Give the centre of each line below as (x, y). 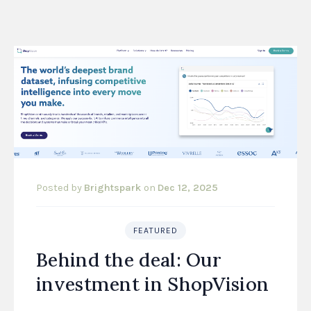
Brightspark (114, 187)
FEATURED (155, 230)
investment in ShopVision (153, 284)
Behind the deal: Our (129, 259)
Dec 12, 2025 (188, 187)
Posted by (60, 187)
